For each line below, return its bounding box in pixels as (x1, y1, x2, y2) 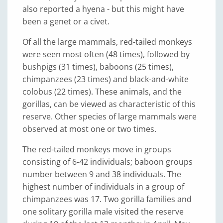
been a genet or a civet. (22, 15, 110, 27)
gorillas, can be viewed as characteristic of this (22, 98, 196, 110)
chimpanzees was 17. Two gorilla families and (22, 193, 192, 205)
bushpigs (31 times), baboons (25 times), (22, 61, 174, 72)
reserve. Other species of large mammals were (22, 111, 197, 122)
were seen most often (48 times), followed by (22, 48, 190, 60)
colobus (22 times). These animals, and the (22, 86, 182, 97)
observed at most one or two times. (22, 123, 156, 134)
